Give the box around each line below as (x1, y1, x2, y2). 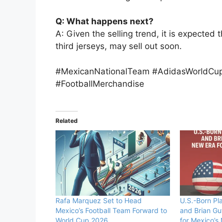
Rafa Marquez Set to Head (55, 196, 142, 205)
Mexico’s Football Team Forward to (55, 206, 167, 215)
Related (55, 117, 78, 125)
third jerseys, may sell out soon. (55, 41, 182, 52)
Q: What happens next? (55, 16, 154, 27)
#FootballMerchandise (55, 78, 144, 89)
